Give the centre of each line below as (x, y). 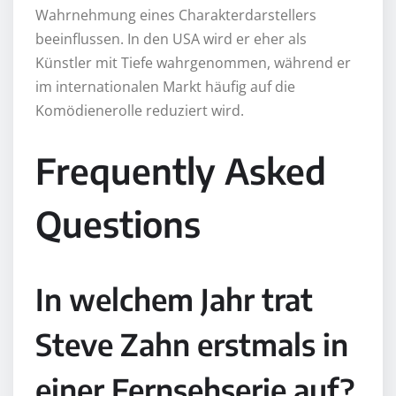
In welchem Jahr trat (174, 298)
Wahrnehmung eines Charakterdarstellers (176, 15)
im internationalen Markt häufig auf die (165, 86)
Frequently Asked (181, 170)
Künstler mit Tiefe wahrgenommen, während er (193, 62)
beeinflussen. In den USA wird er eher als (171, 38)
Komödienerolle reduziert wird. (140, 110)
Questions (118, 223)
